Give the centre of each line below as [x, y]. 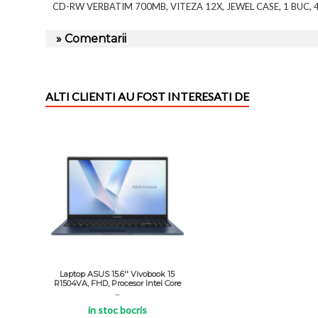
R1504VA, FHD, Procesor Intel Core [117, 284]
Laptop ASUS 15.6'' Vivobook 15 [117, 274]
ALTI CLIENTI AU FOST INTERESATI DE [147, 97]
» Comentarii [91, 39]
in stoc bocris [117, 310]
